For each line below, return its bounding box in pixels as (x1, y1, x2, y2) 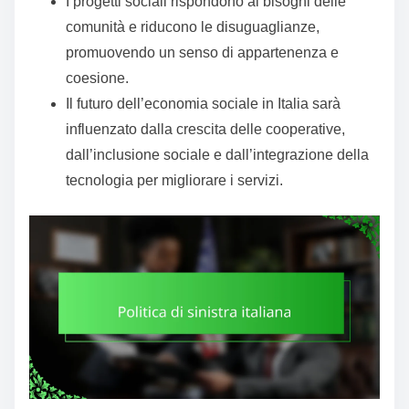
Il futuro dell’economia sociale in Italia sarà (66, 95, 341, 111)
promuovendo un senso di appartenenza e (66, 44, 339, 60)
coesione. (66, 69, 129, 86)
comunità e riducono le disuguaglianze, (66, 18, 320, 35)
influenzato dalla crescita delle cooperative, (66, 121, 345, 137)
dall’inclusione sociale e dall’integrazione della (66, 146, 369, 163)
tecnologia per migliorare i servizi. (66, 172, 283, 188)
